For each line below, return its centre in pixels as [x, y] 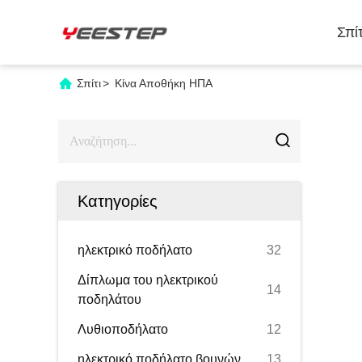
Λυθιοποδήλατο [123, 329]
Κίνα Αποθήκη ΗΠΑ [164, 83]
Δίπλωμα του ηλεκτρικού [148, 280]
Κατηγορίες [118, 201]
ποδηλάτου [109, 299]
